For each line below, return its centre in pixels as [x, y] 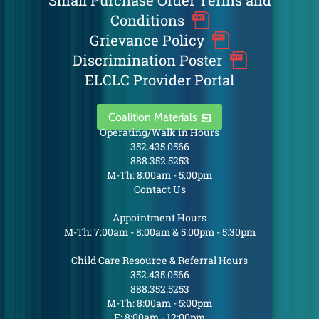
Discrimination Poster [147, 60]
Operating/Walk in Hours [159, 132]
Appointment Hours [159, 218]
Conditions [147, 20]
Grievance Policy [147, 40]
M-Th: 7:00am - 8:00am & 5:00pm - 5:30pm [159, 232]
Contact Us [159, 189]
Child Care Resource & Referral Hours [159, 260]
